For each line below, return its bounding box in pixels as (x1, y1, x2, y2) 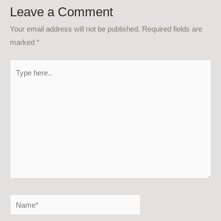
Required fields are (142, 24, 202, 33)
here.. (9, 75, 28, 84)
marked (10, 37, 37, 46)
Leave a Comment (10, 4, 113, 19)
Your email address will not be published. (10, 24, 140, 33)
